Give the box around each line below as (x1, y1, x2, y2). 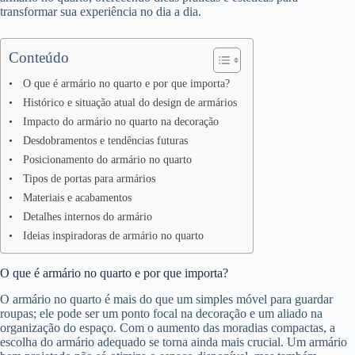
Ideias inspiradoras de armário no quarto (22, 229, 204, 242)
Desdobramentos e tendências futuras (22, 134, 188, 147)
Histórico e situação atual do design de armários (22, 96, 237, 109)
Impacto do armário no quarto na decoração (22, 115, 219, 128)
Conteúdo (9, 49, 69, 67)
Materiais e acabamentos (22, 191, 132, 204)
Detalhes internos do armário (22, 210, 152, 223)
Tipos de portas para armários (22, 172, 155, 185)
